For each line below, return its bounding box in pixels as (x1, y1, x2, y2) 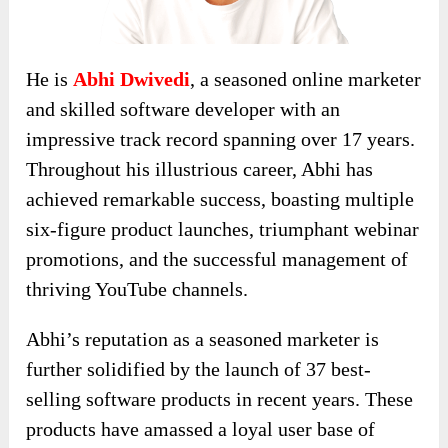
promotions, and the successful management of (26, 247, 409, 270)
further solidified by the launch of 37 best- (26, 357, 372, 380)
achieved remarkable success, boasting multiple (26, 187, 415, 210)
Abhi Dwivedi (73, 67, 191, 90)
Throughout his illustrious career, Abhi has (26, 157, 374, 180)
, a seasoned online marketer (190, 67, 422, 90)
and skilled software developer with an (26, 97, 341, 120)
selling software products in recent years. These (26, 387, 414, 410)
